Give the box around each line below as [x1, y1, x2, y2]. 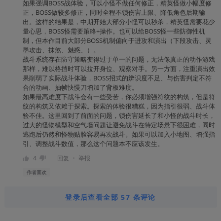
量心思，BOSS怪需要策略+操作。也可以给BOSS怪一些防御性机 [22, 27, 205, 36]
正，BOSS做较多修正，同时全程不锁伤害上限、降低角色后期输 [22, 8, 205, 17]
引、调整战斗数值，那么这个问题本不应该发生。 [22, 139, 164, 148]
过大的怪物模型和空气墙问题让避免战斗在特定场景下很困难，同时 [22, 120, 215, 130]
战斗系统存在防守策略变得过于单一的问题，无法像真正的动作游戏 [22, 55, 215, 64]
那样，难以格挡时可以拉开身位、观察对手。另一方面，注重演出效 [22, 64, 215, 74]
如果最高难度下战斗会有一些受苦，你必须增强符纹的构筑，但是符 [22, 92, 215, 102]
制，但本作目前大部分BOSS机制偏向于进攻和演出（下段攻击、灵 [22, 36, 212, 45]
